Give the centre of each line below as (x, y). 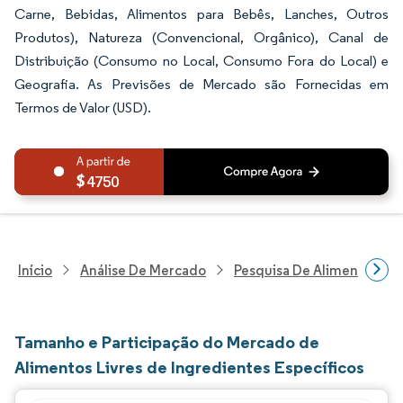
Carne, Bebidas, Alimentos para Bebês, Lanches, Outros (201, 14)
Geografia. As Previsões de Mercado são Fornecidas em (201, 84)
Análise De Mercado (143, 270)
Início (35, 270)
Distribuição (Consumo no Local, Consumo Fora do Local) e (201, 61)
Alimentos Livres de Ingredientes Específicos (189, 367)
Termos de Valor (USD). (83, 107)
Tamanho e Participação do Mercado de (167, 342)
